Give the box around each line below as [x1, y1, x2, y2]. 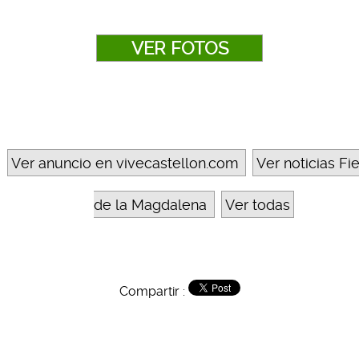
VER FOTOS [131, 38, 228, 59]
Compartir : [119, 284, 188, 300]
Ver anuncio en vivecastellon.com [11, 155, 238, 172]
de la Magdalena [94, 196, 207, 214]
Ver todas [225, 196, 290, 214]
